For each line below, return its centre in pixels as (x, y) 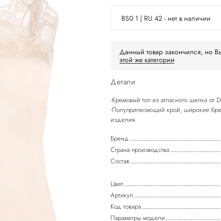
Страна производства (140, 150)
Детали (123, 82)
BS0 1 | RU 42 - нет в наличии (166, 18)
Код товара (126, 206)
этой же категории (147, 60)
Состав (120, 161)
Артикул (122, 195)
